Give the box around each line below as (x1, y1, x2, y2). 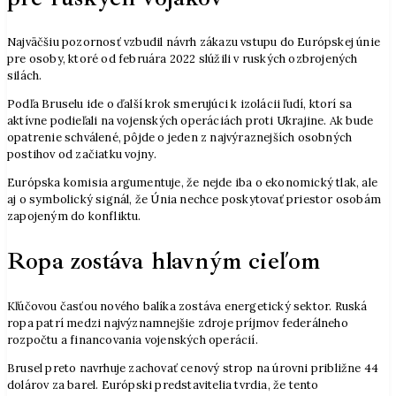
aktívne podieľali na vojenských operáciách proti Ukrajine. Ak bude (7, 113, 374, 129)
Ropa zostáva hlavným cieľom (7, 246, 321, 277)
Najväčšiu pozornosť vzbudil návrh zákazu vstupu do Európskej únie (7, 34, 380, 50)
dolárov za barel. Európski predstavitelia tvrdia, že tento (7, 377, 319, 392)
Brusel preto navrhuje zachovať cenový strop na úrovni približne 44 (7, 360, 379, 376)
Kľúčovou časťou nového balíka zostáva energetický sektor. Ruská (7, 298, 368, 314)
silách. (7, 68, 42, 84)
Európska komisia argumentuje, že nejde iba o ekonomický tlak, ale (7, 174, 377, 190)
